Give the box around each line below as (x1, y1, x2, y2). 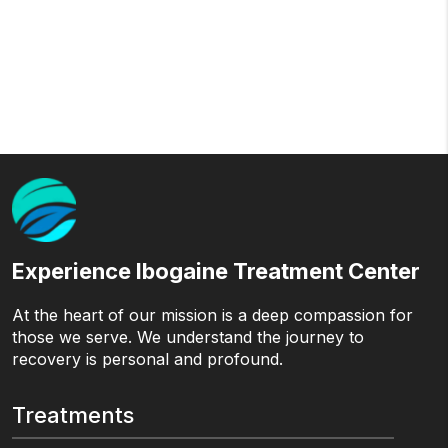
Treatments (12, 402, 134, 429)
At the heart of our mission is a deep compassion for (12, 305, 413, 326)
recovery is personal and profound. (12, 349, 283, 370)
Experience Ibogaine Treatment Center (12, 258, 420, 285)
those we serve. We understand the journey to (12, 327, 364, 348)
